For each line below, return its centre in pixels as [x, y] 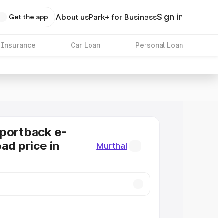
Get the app [28, 17]
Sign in [170, 17]
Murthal [112, 146]
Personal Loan [159, 45]
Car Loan [85, 45]
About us [72, 17]
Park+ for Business [123, 17]
